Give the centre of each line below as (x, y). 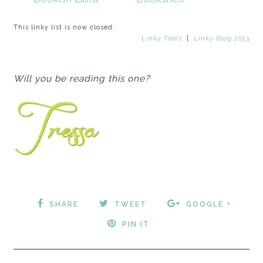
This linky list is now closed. (65, 27)
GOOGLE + (208, 204)
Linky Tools (161, 38)
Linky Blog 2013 (221, 38)
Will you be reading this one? (82, 78)
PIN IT (136, 224)
